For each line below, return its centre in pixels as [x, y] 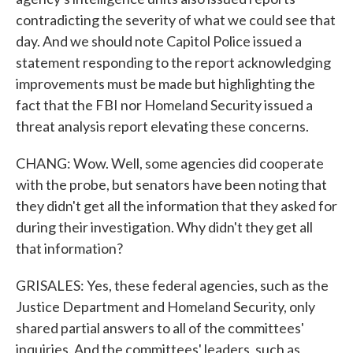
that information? [69, 248]
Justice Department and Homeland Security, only [165, 307]
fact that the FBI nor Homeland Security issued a [164, 105]
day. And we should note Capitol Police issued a [159, 41]
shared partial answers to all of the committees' [160, 328]
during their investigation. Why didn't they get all [164, 227]
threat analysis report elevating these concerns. [162, 126]
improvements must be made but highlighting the [165, 84]
